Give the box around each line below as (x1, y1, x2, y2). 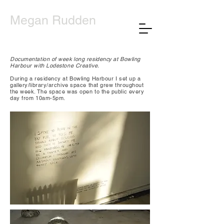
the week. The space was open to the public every (10, 88, 144, 95)
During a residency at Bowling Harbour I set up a (10, 75, 141, 82)
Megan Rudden (10, 13, 96, 27)
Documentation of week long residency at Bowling (10, 55, 140, 62)
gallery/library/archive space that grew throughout (10, 81, 144, 88)
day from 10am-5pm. (10, 94, 67, 101)
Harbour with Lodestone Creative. (10, 62, 99, 69)
